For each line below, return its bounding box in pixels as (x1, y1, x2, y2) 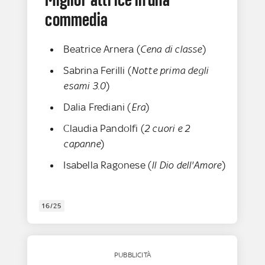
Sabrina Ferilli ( (63, 64, 131, 77)
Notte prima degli (131, 64, 209, 77)
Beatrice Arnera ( (63, 43, 140, 56)
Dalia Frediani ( (63, 101, 131, 114)
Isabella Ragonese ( (63, 159, 152, 172)
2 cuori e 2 (144, 122, 190, 135)
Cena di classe (140, 43, 202, 56)
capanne (63, 138, 101, 150)
